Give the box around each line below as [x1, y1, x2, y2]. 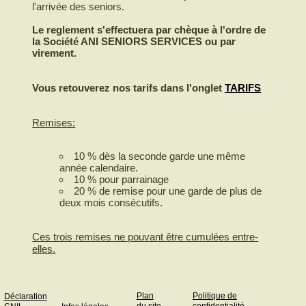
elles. [32, 243, 56, 255]
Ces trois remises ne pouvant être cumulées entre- [32, 231, 259, 242]
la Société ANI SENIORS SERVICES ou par [32, 36, 236, 47]
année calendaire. [59, 162, 139, 173]
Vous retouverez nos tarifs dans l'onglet [32, 82, 225, 94]
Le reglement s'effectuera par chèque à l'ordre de [32, 24, 266, 36]
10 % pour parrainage [74, 173, 169, 185]
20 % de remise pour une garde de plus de [74, 185, 262, 197]
